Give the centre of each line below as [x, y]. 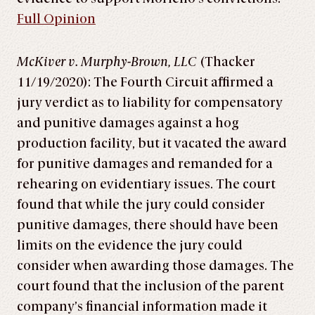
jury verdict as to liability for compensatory [150, 103]
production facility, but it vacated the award [152, 143]
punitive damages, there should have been [148, 225]
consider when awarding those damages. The [155, 266]
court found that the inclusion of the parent [150, 286]
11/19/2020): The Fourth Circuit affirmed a [145, 82]
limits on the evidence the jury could [130, 245]
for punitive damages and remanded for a [145, 164]
